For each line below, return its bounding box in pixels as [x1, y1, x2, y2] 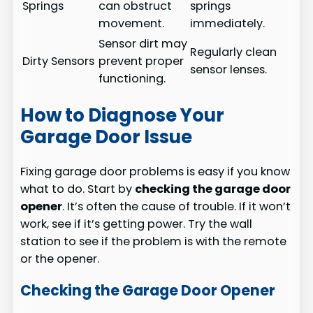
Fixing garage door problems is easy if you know [20, 163, 291, 180]
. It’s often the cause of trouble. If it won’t [62, 198, 291, 215]
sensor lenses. [190, 61, 268, 78]
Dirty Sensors [22, 53, 95, 70]
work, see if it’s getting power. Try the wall [20, 216, 253, 233]
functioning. [99, 71, 166, 87]
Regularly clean [190, 44, 277, 61]
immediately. [190, 15, 265, 32]
